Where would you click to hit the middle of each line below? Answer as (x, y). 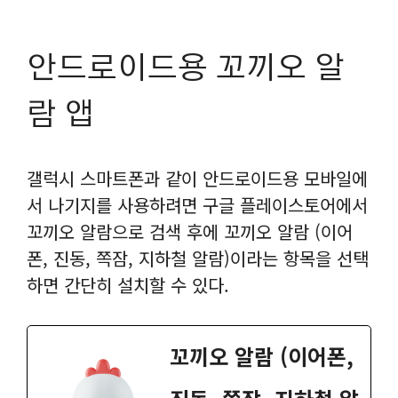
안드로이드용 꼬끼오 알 (186, 68)
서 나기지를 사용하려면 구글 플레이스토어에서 (197, 204)
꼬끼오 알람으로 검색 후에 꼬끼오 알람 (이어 (190, 231)
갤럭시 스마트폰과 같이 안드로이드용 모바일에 (197, 178)
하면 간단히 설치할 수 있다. (128, 284)
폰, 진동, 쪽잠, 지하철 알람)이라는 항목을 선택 (198, 258)
